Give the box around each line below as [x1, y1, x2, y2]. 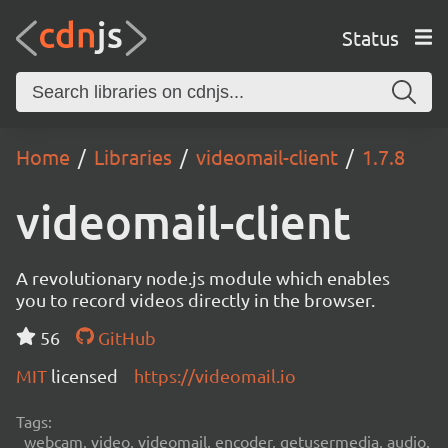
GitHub [93, 327, 156, 348]
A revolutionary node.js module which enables [16, 267, 390, 288]
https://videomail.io [134, 365, 296, 386]
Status [341, 24, 399, 50]
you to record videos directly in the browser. [16, 289, 375, 310]
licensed [51, 365, 118, 386]
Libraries [94, 144, 172, 169]
